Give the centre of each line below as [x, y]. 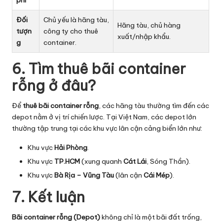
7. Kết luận [48, 197]
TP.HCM [67, 161]
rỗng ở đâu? [54, 85]
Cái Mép [157, 175]
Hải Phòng [71, 147]
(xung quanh [102, 161]
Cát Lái [135, 161]
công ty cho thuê [71, 31]
